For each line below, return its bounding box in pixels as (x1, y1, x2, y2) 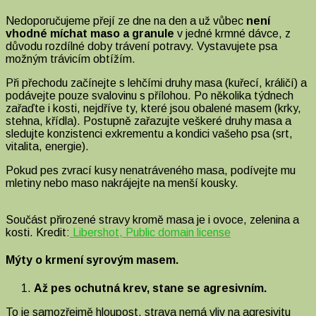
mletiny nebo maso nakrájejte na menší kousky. (6, 177, 241, 190)
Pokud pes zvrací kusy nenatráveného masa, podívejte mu (6, 164, 296, 177)
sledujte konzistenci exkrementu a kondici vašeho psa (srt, (6, 128, 293, 140)
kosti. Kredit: (6, 226, 70, 239)
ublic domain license (133, 226, 231, 239)
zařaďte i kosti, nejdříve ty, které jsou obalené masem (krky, (6, 102, 301, 115)
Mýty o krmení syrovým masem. (6, 254, 178, 267)
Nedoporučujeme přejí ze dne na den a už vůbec (6, 15, 246, 28)
